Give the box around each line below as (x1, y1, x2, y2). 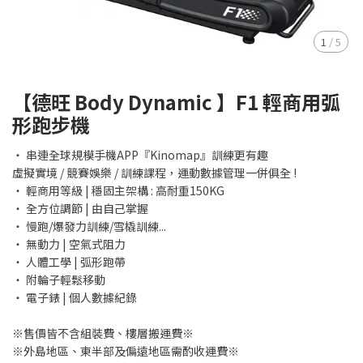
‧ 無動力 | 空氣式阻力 (12, 236, 126, 252)
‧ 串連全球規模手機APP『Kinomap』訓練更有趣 (12, 147, 268, 163)
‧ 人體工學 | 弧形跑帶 (12, 254, 126, 270)
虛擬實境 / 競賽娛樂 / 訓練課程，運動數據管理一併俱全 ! (12, 164, 297, 181)
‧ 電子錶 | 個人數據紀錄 (12, 289, 137, 305)
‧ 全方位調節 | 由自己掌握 (12, 200, 148, 216)
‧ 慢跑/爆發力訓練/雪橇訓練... (12, 218, 166, 234)
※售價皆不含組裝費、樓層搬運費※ (12, 325, 194, 341)
